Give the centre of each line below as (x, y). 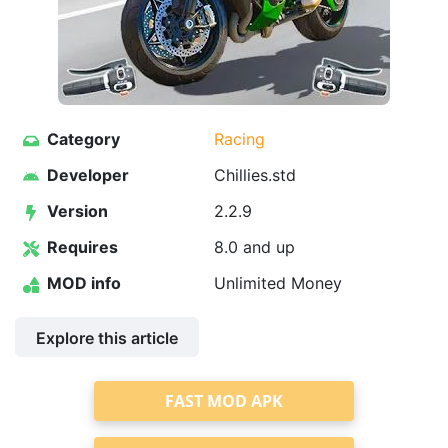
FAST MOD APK (224, 401)
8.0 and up (254, 247)
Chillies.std (255, 175)
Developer (86, 175)
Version (75, 211)
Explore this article (107, 338)
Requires (80, 247)
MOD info (82, 283)
